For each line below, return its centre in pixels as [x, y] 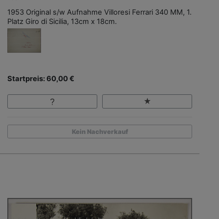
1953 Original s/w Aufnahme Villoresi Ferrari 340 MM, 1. [99, 12]
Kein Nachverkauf [100, 131]
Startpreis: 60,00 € [41, 79]
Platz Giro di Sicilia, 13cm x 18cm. [62, 22]
